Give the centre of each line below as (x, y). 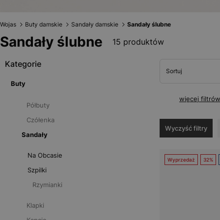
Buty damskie (44, 24)
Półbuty (38, 105)
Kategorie (23, 64)
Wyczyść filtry (186, 128)
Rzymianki (47, 185)
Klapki (35, 205)
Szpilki (37, 170)
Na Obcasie (45, 155)
